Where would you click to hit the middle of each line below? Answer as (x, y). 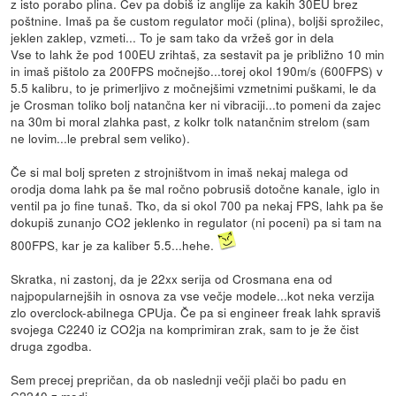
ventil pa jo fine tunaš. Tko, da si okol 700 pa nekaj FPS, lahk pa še (198, 205)
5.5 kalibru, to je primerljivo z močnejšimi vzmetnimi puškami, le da (194, 87)
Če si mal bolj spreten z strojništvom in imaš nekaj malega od (180, 171)
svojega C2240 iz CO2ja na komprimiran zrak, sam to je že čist (185, 328)
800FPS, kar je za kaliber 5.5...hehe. (114, 244)
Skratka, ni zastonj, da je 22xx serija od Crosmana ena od (172, 278)
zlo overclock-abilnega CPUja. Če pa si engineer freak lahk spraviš (196, 312)
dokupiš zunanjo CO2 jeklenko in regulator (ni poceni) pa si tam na (197, 221)
